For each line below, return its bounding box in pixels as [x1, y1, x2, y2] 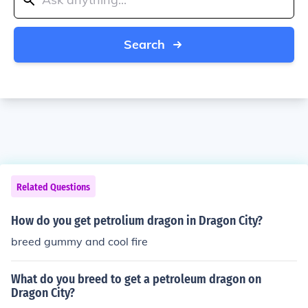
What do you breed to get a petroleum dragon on [11, 272, 261, 287]
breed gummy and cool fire [11, 234, 148, 248]
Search [124, 36, 165, 52]
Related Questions [16, 181, 90, 193]
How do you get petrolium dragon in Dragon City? [11, 213, 263, 228]
